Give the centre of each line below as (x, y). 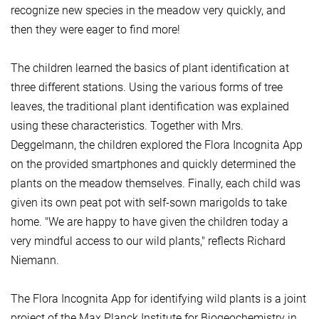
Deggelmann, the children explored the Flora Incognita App (157, 145)
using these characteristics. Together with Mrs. (127, 126)
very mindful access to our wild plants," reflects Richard (148, 241)
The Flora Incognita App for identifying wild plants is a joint (158, 299)
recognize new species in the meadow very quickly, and (148, 11)
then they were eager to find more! (95, 30)
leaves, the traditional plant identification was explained (150, 107)
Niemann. (35, 261)
